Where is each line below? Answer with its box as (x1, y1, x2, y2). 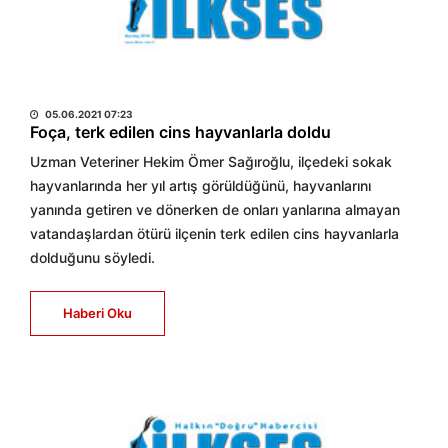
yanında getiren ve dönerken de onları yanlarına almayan (30, 201, 400, 218)
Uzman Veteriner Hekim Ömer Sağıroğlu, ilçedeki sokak (30, 153, 392, 170)
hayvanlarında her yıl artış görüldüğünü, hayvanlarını (30, 177, 371, 194)
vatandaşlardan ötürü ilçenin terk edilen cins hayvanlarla (30, 225, 399, 242)
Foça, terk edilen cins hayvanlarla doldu (30, 122, 331, 142)
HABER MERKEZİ (30, 80, 156, 100)
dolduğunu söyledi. (30, 249, 155, 266)
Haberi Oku (63, 305, 132, 321)
